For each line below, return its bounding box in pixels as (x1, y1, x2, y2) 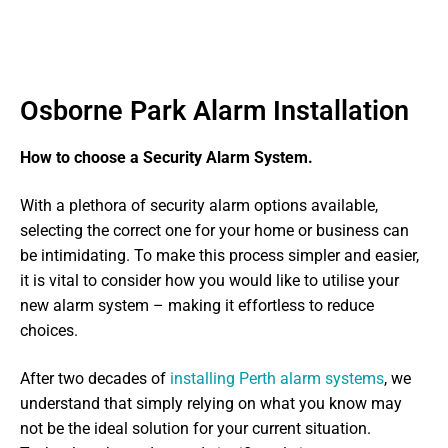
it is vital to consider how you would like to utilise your (20, 271, 399, 291)
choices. (20, 321, 78, 341)
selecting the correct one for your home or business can (20, 221, 409, 241)
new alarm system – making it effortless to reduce (20, 296, 374, 316)
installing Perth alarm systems (166, 368, 384, 388)
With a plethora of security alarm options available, (20, 196, 378, 216)
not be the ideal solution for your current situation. (20, 418, 371, 438)
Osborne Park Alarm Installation (20, 95, 409, 128)
